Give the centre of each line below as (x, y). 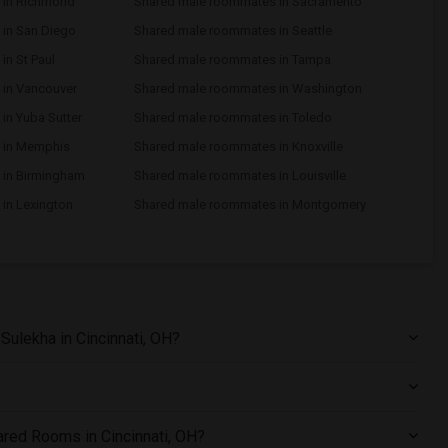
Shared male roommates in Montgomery (249, 204)
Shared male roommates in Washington (247, 88)
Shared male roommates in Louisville (239, 175)
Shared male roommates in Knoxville (238, 146)
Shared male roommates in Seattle (232, 30)
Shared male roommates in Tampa (232, 59)
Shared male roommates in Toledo (232, 117)
